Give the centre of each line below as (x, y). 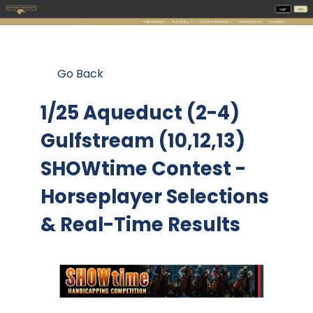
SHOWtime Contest (136, 169)
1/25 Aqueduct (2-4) (140, 113)
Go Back (80, 74)
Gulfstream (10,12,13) (143, 141)
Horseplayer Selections (155, 197)
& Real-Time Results (140, 225)
